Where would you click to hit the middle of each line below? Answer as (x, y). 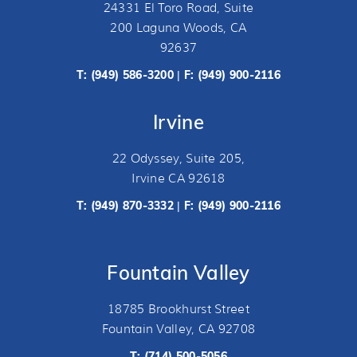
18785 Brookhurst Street (178, 309)
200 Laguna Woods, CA (178, 27)
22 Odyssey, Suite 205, (178, 158)
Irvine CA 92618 (178, 178)
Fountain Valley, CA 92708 (178, 329)
